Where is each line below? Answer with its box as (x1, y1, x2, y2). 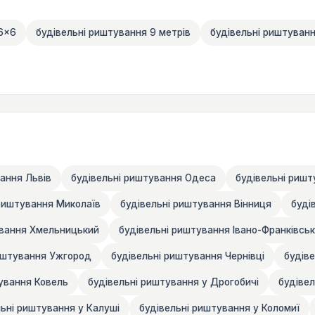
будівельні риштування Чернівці (111, 250, 264, 262)
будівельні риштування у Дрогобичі (88, 276, 259, 288)
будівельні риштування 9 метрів (36, 26, 191, 38)
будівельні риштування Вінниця (120, 198, 271, 210)
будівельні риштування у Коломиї (139, 302, 300, 314)
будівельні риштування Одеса (71, 172, 216, 184)
